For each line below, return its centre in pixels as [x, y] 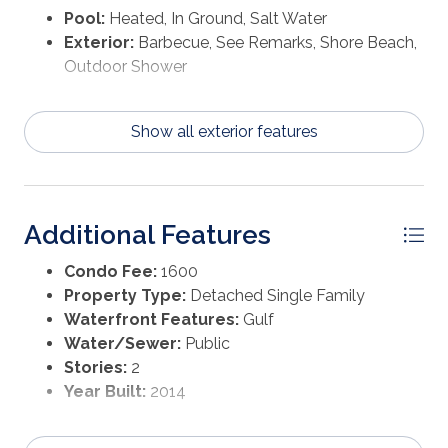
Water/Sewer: [122, 344]
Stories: [95, 368]
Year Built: [105, 392]
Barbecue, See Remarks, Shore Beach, [275, 43]
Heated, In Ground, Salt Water [216, 19]
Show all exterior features [224, 132]
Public [205, 344]
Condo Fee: [110, 272]
